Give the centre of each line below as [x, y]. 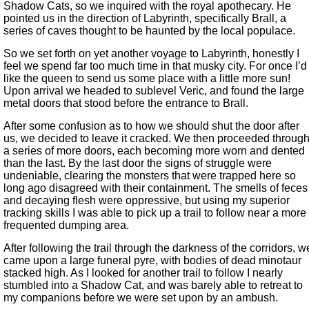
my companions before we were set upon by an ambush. [141, 298]
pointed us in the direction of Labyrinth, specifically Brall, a [145, 19]
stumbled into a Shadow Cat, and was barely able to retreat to [153, 286]
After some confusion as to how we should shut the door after [151, 126]
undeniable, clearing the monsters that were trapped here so [150, 176]
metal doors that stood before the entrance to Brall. [126, 103]
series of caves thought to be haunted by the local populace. [149, 31]
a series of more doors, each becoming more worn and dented [154, 151]
